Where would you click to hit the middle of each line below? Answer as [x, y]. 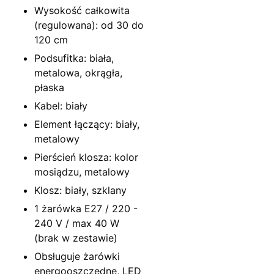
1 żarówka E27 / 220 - [86, 208]
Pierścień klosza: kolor [86, 157]
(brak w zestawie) [76, 238]
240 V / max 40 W [77, 223]
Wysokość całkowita [82, 10]
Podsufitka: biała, [74, 58]
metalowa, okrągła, [78, 72]
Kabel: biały [61, 106]
